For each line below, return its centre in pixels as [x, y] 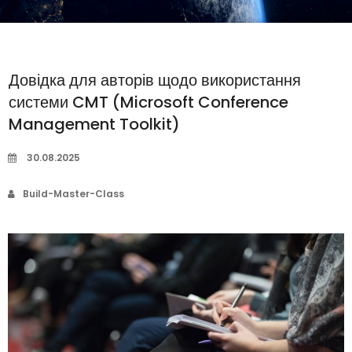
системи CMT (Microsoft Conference [148, 102]
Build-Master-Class [73, 193]
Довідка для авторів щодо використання [155, 80]
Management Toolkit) [94, 124]
